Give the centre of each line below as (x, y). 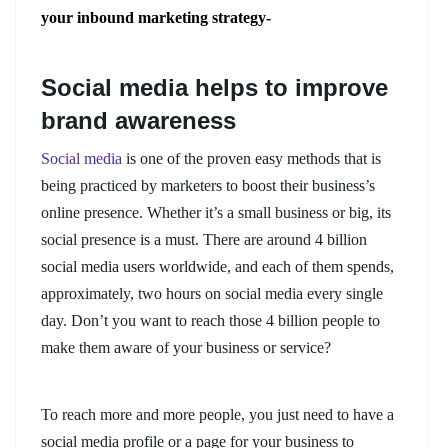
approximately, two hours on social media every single (212, 293)
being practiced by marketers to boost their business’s (208, 185)
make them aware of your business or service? (186, 347)
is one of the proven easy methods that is (251, 158)
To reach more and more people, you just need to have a (217, 414)
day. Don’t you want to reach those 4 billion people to (210, 320)
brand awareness (138, 120)
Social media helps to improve (214, 87)
